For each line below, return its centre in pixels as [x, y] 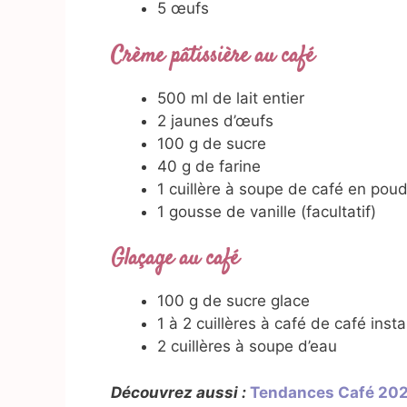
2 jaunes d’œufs [215, 120]
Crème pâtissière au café [213, 56]
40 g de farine [209, 166]
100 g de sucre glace [233, 301]
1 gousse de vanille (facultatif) [267, 211]
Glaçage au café [175, 259]
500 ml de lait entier [231, 98]
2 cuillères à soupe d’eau [247, 347]
